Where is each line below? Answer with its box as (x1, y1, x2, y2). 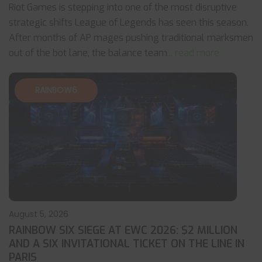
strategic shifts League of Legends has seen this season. (9, 16, 249, 29)
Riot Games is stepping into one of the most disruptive (9, 1, 237, 13)
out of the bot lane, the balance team (9, 47, 167, 59)
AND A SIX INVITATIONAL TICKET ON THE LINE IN (9, 237, 244, 251)
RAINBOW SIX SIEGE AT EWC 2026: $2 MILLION (9, 223, 237, 237)
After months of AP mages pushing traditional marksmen (9, 32, 253, 44)
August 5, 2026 (9, 208, 68, 220)
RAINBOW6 (35, 84, 77, 96)
